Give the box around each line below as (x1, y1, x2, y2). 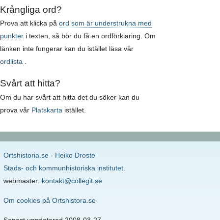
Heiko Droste (55, 151, 96, 159)
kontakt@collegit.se (42, 176, 103, 185)
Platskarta (31, 106, 62, 114)
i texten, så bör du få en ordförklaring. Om (24, 32, 156, 40)
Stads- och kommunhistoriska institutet (3, 164, 124, 172)
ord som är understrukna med (59, 19, 152, 27)
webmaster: (3, 176, 42, 185)
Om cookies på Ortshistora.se (3, 196, 96, 204)
